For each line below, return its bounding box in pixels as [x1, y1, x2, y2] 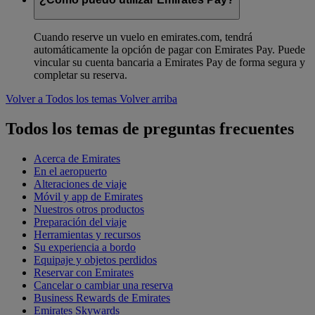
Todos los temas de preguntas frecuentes [6, 119, 294, 138]
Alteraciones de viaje [34, 177, 127, 190]
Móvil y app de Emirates [34, 190, 143, 202]
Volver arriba [120, 92, 177, 105]
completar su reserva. [34, 68, 127, 81]
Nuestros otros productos [34, 202, 144, 215]
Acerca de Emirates [34, 152, 120, 165]
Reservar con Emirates [34, 266, 134, 278]
